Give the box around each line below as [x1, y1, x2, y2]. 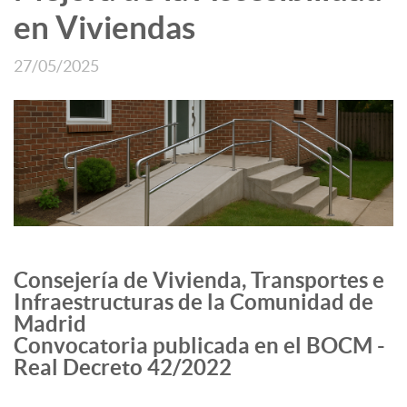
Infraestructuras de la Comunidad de [14, 290, 373, 315]
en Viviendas [14, 9, 195, 46]
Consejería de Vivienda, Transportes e [14, 268, 384, 293]
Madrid [14, 312, 86, 337]
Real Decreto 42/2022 [14, 355, 232, 381]
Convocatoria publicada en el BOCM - [14, 333, 385, 359]
